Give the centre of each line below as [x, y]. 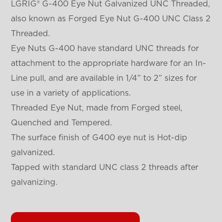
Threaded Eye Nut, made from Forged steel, [97, 108]
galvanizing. [34, 182]
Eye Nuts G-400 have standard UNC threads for [105, 48]
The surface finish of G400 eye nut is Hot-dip [99, 138]
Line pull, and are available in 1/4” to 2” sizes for [104, 78]
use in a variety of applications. [71, 93]
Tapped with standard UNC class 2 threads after [105, 167]
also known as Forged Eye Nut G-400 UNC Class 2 [111, 19]
